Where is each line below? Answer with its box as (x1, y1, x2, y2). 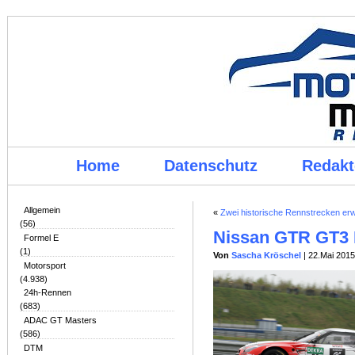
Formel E (24, 233, 59, 242)
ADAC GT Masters (24, 315, 97, 325)
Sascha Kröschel (231, 250, 301, 260)
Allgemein (24, 205, 60, 215)
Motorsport (24, 261, 66, 270)
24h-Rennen (24, 288, 71, 297)
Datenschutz (164, 157, 258, 174)
